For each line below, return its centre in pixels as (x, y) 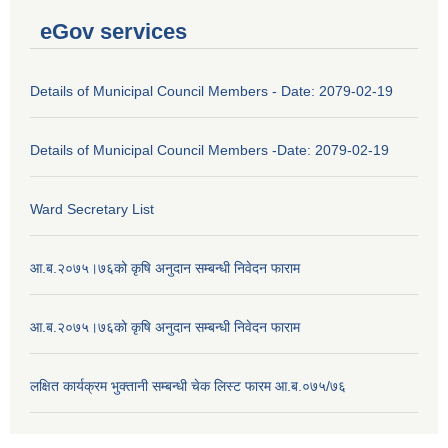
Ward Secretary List (92, 208)
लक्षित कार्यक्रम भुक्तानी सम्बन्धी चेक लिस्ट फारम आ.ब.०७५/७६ (188, 385)
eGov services (113, 31)
